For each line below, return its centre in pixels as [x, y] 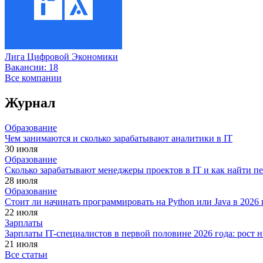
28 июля [21, 180]
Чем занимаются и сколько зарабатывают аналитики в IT [119, 138]
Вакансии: [27, 67]
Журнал [30, 102]
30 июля [21, 149]
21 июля [21, 244]
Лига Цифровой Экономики [61, 56]
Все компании [33, 77]
